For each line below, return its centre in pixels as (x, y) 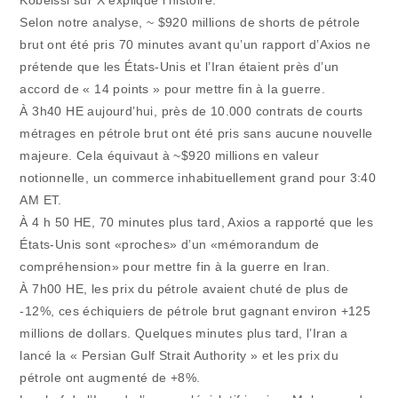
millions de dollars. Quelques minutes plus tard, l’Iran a (184, 334)
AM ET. (41, 200)
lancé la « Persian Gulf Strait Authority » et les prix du (179, 356)
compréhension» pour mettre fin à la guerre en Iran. (175, 267)
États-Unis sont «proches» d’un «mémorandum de (170, 245)
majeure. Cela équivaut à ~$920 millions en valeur (170, 156)
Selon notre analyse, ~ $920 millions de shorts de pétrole (190, 23)
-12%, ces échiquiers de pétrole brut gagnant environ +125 (195, 311)
